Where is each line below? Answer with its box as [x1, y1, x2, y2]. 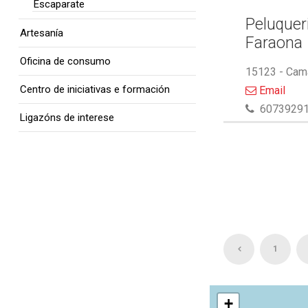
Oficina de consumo [20, 55, 111, 67]
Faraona [245, 34, 302, 52]
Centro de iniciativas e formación [20, 83, 170, 96]
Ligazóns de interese [20, 111, 114, 124]
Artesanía [20, 27, 63, 39]
